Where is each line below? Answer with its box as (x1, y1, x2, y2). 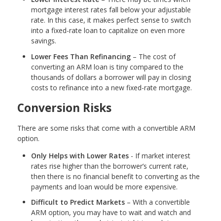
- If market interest (129, 150, 190, 160)
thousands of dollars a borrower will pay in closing (31, 72, 191, 82)
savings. (31, 36, 56, 46)
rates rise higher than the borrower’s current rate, (31, 161, 188, 171)
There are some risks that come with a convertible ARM (17, 123, 195, 133)
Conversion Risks (17, 100, 111, 115)
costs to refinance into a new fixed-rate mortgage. (31, 82, 192, 92)
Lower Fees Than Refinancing (31, 51, 131, 61)
